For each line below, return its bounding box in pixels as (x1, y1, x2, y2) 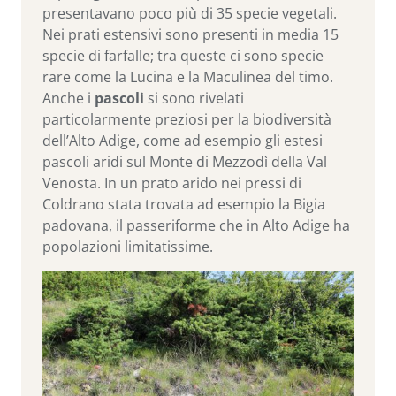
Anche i (42, 88, 95, 109)
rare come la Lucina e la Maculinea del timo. (42, 67, 333, 88)
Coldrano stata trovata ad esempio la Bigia (42, 194, 325, 215)
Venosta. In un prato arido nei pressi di (42, 173, 301, 194)
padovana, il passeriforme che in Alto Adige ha (42, 216, 350, 236)
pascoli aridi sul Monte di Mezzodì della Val (42, 152, 327, 172)
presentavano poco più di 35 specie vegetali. (42, 4, 337, 24)
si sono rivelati (144, 88, 244, 109)
